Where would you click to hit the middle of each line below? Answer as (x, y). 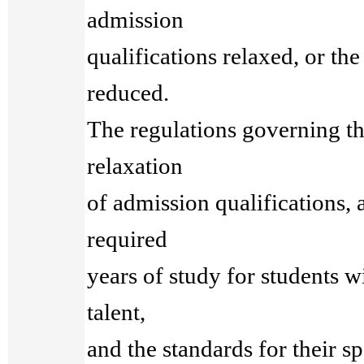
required (128, 239)
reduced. (128, 93)
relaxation (135, 166)
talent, (117, 312)
